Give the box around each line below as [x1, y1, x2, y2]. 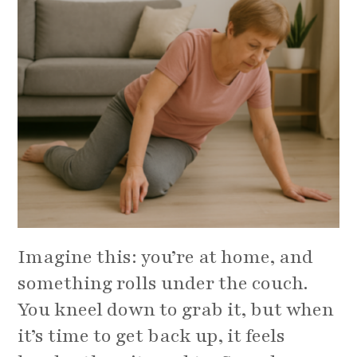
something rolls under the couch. [18, 271, 309, 296]
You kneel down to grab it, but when [18, 297, 335, 323]
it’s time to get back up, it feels [18, 324, 286, 349]
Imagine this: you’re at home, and [18, 245, 314, 270]
